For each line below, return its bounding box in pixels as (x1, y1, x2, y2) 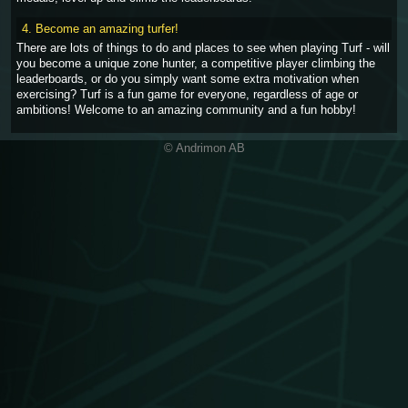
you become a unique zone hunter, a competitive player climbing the (16, 56, 375, 71)
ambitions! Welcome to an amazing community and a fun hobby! (16, 103, 356, 117)
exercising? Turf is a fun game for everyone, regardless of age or (16, 87, 358, 102)
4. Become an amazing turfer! (22, 22, 178, 36)
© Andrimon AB (163, 140, 245, 155)
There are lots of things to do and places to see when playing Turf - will (16, 41, 390, 56)
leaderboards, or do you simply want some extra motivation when (16, 72, 359, 87)
